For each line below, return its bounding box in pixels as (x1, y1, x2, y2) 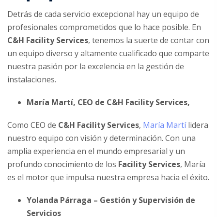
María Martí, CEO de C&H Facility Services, (27, 96, 190, 108)
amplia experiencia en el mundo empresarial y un (7, 145, 185, 156)
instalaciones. (7, 74, 58, 85)
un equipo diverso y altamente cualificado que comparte (7, 47, 209, 59)
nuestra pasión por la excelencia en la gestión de (7, 61, 184, 72)
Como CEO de (7, 119, 58, 130)
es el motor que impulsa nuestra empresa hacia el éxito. (7, 171, 209, 183)
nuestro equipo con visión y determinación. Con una (7, 132, 196, 143)
